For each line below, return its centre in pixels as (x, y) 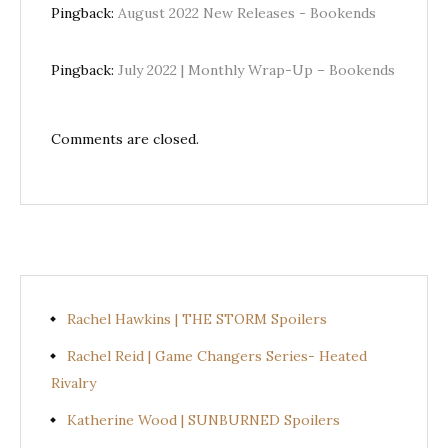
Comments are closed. (125, 139)
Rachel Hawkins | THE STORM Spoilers (197, 319)
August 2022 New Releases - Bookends (247, 13)
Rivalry (73, 383)
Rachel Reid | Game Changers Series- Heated (217, 356)
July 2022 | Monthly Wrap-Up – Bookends (256, 70)
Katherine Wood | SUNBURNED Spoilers (203, 420)
